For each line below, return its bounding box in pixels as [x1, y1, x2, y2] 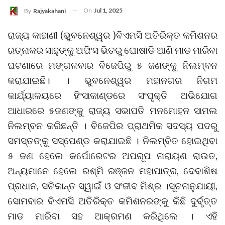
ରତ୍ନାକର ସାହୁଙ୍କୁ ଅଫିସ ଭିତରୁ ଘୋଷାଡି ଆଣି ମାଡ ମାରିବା [8, 44, 217, 56]
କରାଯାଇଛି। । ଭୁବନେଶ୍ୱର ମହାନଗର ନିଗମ [8, 74, 217, 86]
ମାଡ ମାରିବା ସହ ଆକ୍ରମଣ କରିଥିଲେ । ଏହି [8, 209, 217, 221]
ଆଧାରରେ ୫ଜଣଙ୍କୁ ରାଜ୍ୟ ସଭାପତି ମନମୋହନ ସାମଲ [8, 104, 217, 116]
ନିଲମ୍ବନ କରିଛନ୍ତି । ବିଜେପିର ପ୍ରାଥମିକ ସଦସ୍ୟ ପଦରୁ [8, 119, 217, 131]
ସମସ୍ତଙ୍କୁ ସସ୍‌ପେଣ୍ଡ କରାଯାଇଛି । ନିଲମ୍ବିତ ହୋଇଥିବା [8, 134, 217, 146]
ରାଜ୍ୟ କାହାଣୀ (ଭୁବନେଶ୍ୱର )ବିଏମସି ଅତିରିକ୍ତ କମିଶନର [8, 29, 217, 41]
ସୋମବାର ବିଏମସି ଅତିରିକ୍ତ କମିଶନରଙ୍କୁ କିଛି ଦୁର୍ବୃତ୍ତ [8, 194, 217, 206]
